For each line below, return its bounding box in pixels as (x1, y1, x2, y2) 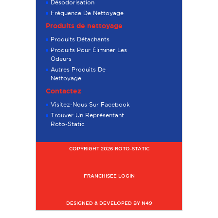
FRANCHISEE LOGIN (83, 173, 135, 179)
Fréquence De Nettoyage (51, 10, 124, 17)
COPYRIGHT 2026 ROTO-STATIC (69, 146, 149, 152)
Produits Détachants (51, 36, 109, 43)
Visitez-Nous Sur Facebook (51, 101, 130, 108)
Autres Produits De (51, 66, 106, 73)
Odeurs (51, 55, 72, 62)
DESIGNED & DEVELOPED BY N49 (66, 200, 152, 206)
